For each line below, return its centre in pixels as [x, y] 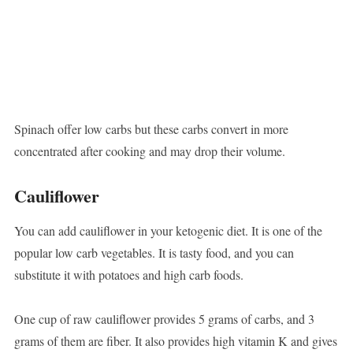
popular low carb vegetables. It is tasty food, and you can [154, 253]
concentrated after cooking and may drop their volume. [149, 151]
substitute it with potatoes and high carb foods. [128, 275]
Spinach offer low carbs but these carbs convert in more [151, 129]
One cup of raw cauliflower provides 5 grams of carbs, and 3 [164, 319]
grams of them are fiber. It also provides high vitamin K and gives [175, 341]
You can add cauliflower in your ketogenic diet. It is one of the [168, 231]
